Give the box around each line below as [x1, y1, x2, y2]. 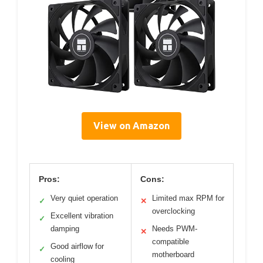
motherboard [152, 249, 194, 259]
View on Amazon [93, 120, 170, 131]
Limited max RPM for [152, 193, 224, 203]
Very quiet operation [50, 193, 118, 203]
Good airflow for [50, 241, 104, 251]
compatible [152, 237, 189, 246]
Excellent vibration [50, 211, 113, 220]
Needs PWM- [152, 224, 197, 233]
